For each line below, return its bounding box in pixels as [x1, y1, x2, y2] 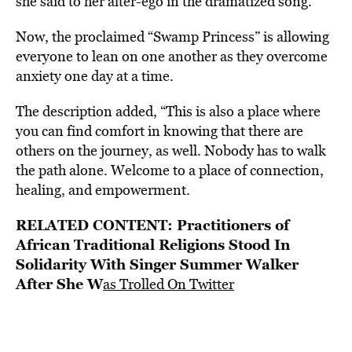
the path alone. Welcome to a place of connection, [16, 160, 324, 181]
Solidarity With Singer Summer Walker [16, 254, 299, 275]
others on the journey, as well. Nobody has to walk [16, 141, 326, 161]
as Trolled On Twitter [103, 274, 234, 295]
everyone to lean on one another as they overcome [16, 46, 328, 67]
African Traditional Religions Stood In [16, 234, 290, 255]
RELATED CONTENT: [16, 214, 177, 236]
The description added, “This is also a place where [16, 101, 321, 122]
